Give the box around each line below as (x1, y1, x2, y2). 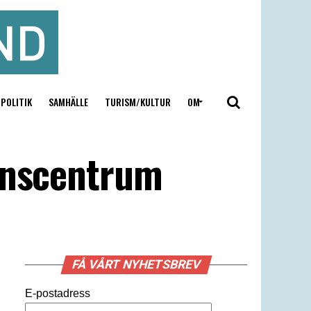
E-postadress (25, 287, 90, 299)
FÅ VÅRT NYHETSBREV (69, 258, 203, 271)
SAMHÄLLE (48, 94, 88, 109)
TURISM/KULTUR (104, 94, 171, 109)
